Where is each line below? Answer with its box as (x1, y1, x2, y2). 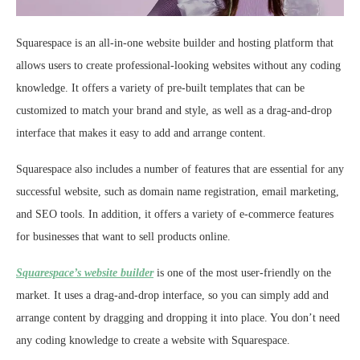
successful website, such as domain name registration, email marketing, (16, 185, 339, 198)
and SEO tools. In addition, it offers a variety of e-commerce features (16, 207, 333, 220)
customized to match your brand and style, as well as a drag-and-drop (16, 104, 332, 117)
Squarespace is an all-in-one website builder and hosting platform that (16, 36, 333, 49)
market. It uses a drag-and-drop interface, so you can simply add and (16, 288, 329, 301)
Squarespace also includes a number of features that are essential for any (16, 162, 344, 175)
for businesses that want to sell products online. (16, 230, 231, 243)
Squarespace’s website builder (16, 266, 153, 279)
